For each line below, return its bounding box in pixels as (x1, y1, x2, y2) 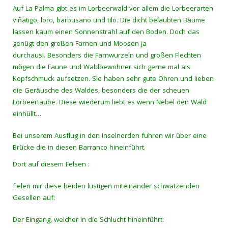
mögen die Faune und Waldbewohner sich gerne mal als (13, 62, 190, 73)
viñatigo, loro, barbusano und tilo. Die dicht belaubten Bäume (13, 15, 205, 26)
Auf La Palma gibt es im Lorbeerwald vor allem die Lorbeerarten (13, 4, 213, 15)
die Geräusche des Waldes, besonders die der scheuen (13, 85, 189, 97)
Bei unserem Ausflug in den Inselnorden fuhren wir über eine (13, 131, 207, 142)
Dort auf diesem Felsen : (13, 159, 90, 170)
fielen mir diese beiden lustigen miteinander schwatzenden (13, 181, 199, 192)
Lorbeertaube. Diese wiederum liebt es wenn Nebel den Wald (13, 97, 207, 108)
